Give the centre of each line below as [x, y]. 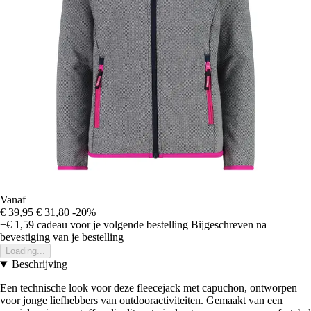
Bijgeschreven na [229, 225]
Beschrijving [39, 264]
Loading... [25, 251]
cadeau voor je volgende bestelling [111, 225]
